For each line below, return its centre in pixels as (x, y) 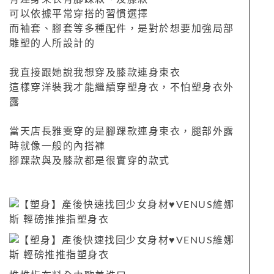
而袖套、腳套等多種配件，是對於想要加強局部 (122, 28)
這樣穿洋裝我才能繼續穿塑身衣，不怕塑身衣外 (122, 87)
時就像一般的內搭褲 (57, 146)
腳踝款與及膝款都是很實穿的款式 (90, 161)
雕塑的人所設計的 (52, 43)
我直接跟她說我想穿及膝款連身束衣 (95, 72)
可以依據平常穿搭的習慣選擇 (79, 14)
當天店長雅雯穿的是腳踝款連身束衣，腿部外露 (122, 131)
